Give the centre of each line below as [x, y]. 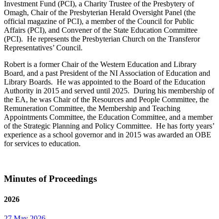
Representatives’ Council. [44, 47]
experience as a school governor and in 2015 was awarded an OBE [108, 134]
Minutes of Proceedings [50, 179]
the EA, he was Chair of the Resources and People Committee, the [106, 99]
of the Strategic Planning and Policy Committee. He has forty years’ [109, 126]
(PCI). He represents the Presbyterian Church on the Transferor [102, 39]
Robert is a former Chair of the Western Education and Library [100, 64]
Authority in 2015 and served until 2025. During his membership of [109, 90]
